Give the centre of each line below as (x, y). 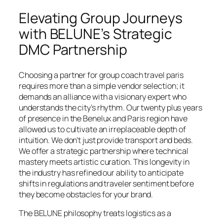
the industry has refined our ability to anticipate (101, 172)
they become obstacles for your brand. (86, 194)
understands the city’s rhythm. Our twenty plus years (110, 107)
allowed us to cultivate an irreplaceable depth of (103, 129)
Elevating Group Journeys (101, 18)
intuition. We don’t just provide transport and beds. (106, 140)
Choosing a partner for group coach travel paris (101, 75)
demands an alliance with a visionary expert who (103, 96)
